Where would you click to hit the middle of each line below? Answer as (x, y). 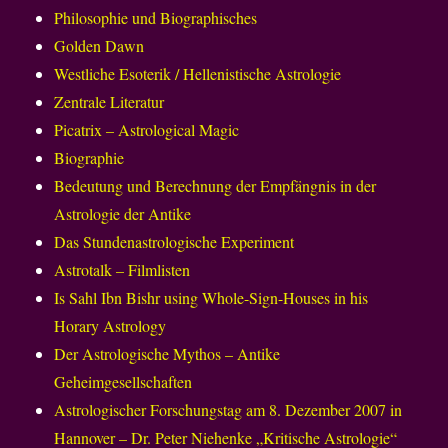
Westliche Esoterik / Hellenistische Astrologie (198, 74)
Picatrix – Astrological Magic (147, 130)
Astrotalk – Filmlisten (122, 270)
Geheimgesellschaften (123, 382)
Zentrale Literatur (109, 102)
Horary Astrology (110, 326)
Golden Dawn (99, 46)
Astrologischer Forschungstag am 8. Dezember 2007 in (228, 410)
